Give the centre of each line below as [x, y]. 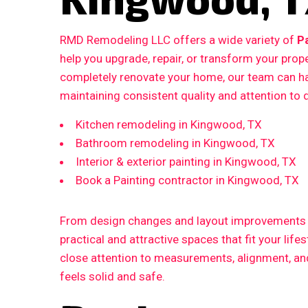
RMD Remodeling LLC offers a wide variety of [178, 40]
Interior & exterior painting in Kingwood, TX [186, 162]
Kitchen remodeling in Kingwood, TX [169, 125]
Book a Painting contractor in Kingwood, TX [187, 180]
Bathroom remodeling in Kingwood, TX [175, 143]
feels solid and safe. [112, 277]
